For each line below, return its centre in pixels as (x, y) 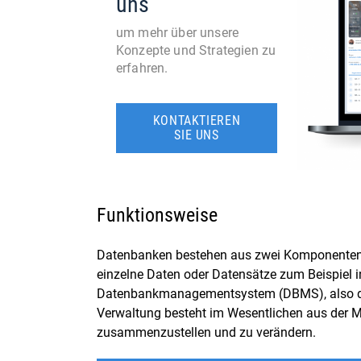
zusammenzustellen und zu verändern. (206, 332)
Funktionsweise (157, 215)
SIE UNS (197, 135)
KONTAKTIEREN (197, 120)
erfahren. (142, 68)
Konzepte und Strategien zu (196, 50)
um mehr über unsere (178, 33)
